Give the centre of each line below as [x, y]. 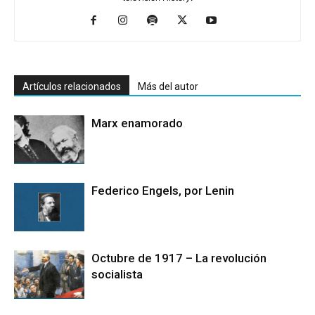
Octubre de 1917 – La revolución [179, 258]
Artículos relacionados [72, 86]
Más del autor [168, 86]
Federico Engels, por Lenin [163, 190]
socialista [117, 274]
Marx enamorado [137, 123]
